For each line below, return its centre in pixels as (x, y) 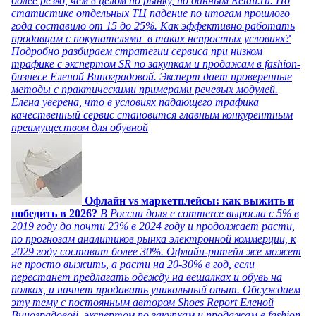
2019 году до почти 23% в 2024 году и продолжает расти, (153, 226)
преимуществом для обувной (80, 127)
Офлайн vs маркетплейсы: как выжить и (189, 200)
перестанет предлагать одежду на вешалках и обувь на (147, 276)
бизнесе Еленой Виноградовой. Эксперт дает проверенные (152, 76)
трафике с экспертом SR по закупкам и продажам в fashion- (156, 63)
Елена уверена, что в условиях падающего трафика (135, 102)
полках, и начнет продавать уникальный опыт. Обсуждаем (156, 289)
